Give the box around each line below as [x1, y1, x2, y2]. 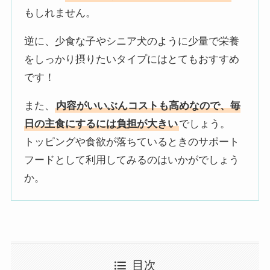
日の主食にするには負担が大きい [24, 118, 178, 130]
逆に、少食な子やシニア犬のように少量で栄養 [24, 35, 240, 47]
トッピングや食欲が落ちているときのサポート [24, 136, 240, 148]
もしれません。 [24, 7, 96, 19]
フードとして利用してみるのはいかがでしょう [24, 154, 240, 166]
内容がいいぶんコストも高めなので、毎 [56, 99, 241, 111]
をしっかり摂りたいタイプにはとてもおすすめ [24, 53, 240, 65]
